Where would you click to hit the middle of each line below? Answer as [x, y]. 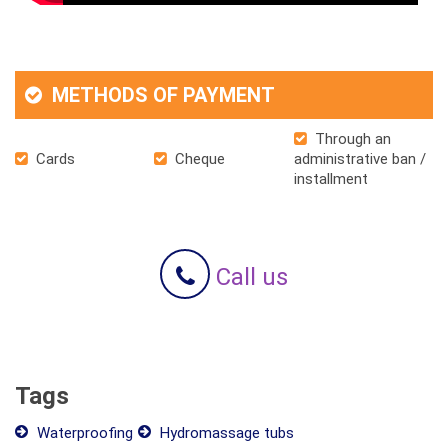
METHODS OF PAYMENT [161, 95]
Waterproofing [83, 433]
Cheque [198, 159]
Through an [350, 139]
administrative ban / [359, 159]
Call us [249, 277]
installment [330, 179]
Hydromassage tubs [225, 433]
